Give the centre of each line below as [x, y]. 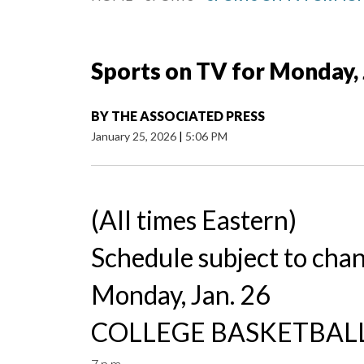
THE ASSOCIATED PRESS [188, 116]
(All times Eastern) [194, 220]
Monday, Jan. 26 [181, 295]
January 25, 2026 [135, 136]
